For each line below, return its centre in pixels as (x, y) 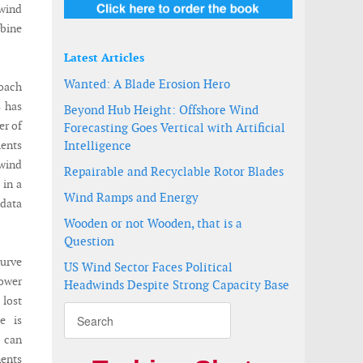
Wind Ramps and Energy (131, 197)
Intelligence (98, 145)
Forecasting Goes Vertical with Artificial (175, 128)
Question (89, 241)
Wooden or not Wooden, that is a (153, 223)
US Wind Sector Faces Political (148, 267)
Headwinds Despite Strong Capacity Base (177, 285)
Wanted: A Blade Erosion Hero (147, 84)
